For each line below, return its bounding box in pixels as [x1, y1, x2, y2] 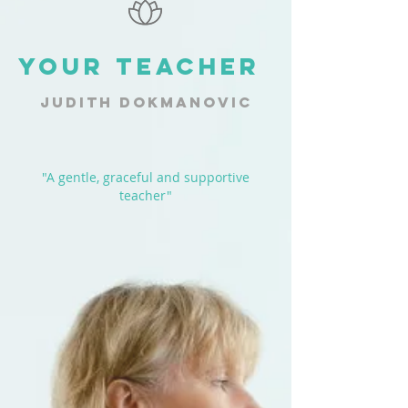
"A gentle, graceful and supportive [42, 168, 250, 186]
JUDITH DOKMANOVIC [39, 93, 252, 111]
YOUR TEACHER [18, 51, 260, 81]
